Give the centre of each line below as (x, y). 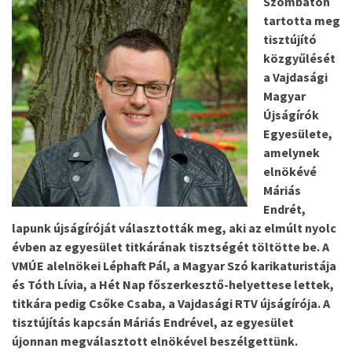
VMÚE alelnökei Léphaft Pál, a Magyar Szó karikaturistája (174, 266)
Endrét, (284, 209)
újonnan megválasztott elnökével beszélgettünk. (155, 341)
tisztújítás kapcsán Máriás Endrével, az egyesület (153, 322)
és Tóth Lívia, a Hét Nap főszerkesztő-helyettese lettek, (173, 284)
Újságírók (291, 115)
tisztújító (290, 39)
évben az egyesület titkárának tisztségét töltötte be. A (170, 247)
